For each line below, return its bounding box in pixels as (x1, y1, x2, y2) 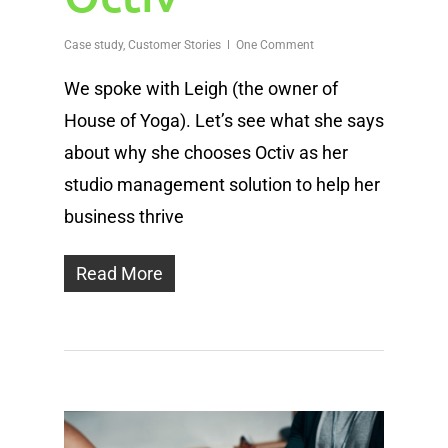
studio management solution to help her (64, 173, 380, 195)
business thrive (64, 205, 184, 227)
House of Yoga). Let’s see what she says (64, 109, 384, 131)
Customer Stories (128, 37, 221, 52)
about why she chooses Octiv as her (64, 141, 348, 163)
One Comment (236, 37, 314, 52)
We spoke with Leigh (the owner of (64, 77, 338, 99)
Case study (64, 37, 123, 52)
